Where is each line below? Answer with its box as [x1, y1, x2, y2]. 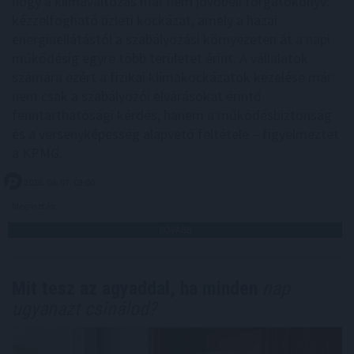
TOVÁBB [158, 223, 192, 235]
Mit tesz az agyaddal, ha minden [12, 277, 258, 299]
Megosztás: [12, 199, 58, 212]
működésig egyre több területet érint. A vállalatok [12, 48, 308, 67]
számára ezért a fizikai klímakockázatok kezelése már [12, 67, 332, 86]
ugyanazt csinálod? [12, 297, 156, 320]
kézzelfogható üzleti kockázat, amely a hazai [12, 10, 277, 29]
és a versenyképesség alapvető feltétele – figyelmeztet [12, 124, 339, 143]
